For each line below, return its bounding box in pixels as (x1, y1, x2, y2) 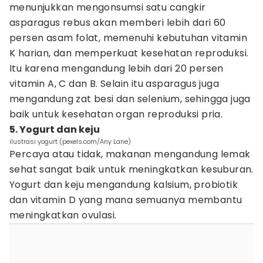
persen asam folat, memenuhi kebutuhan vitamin (9, 31, 247, 45)
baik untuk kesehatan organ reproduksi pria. (9, 107, 225, 121)
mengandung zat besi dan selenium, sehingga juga (9, 92, 251, 106)
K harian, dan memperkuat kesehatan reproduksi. (9, 46, 249, 60)
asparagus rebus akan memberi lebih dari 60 (9, 16, 226, 29)
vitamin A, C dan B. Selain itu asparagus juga (9, 77, 219, 90)
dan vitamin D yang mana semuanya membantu (9, 193, 242, 207)
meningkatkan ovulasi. (9, 208, 117, 222)
